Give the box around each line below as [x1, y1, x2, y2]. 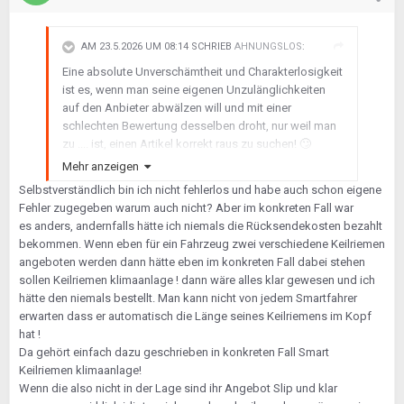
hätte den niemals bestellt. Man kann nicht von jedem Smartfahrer [19, 291, 357, 305]
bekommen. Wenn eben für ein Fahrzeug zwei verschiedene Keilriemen [19, 237, 385, 251]
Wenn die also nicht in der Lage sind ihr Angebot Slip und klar [19, 381, 337, 395]
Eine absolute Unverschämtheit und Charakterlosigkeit [62, 65, 343, 78]
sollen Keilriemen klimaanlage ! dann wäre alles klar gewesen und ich [19, 273, 375, 287]
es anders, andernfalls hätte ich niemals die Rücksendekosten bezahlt [19, 219, 382, 233]
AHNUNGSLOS [234, 41, 302, 53]
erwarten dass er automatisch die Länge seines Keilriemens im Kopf [19, 309, 372, 323]
